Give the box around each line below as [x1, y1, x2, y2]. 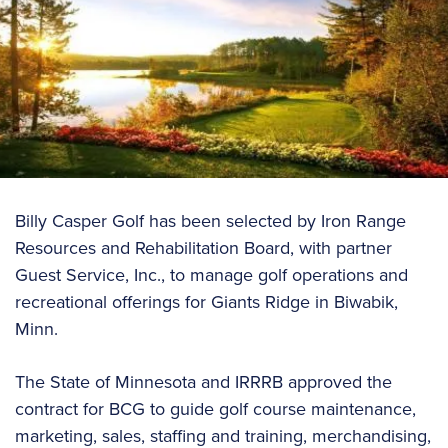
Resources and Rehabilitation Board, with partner [15, 235, 392, 262]
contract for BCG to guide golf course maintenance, [15, 396, 416, 423]
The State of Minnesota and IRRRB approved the [15, 369, 392, 396]
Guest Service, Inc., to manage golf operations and [15, 262, 408, 289]
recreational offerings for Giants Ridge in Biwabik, [15, 289, 398, 316]
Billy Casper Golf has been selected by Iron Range [15, 208, 406, 235]
